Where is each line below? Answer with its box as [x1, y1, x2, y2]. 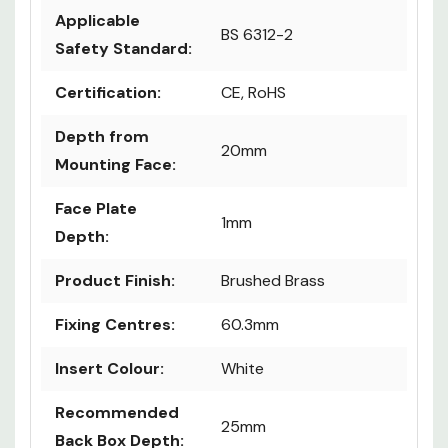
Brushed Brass [221, 270, 325, 292]
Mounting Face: [55, 154, 176, 176]
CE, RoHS [221, 82, 286, 104]
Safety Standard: [55, 38, 192, 60]
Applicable [55, 10, 140, 32]
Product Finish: [55, 270, 175, 292]
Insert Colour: [55, 358, 164, 380]
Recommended [55, 402, 179, 424]
